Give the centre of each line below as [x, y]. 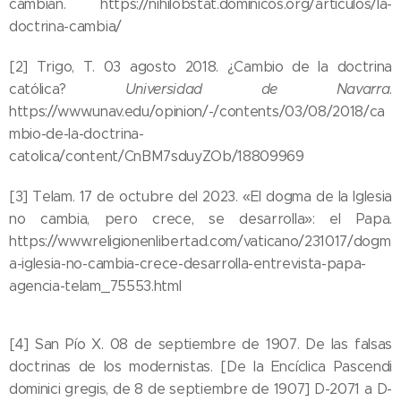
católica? [67, 90]
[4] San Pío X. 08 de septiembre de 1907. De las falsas [200, 345]
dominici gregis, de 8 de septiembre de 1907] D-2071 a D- [200, 389]
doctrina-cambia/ [65, 27]
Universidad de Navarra [257, 90]
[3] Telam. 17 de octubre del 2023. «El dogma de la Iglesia [200, 197]
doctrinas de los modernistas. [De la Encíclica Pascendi [200, 367]
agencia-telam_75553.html [95, 286]
